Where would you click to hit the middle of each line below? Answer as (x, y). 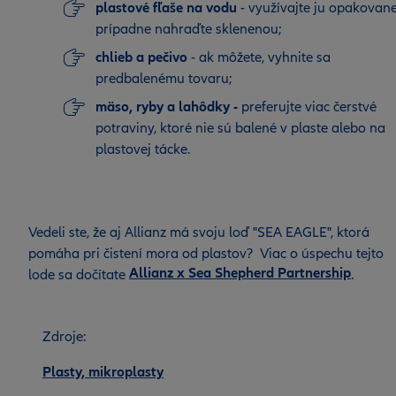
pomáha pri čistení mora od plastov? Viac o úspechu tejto (206, 254)
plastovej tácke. (143, 150)
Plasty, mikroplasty (103, 373)
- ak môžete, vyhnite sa (259, 58)
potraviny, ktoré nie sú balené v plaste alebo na (240, 129)
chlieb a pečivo (141, 58)
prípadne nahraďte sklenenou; (189, 30)
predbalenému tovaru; (164, 79)
